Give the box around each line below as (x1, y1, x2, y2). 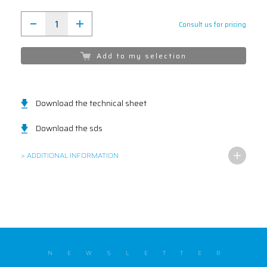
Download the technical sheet (36, 97, 147, 110)
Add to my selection (91, 50, 187, 61)
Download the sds (36, 122, 103, 135)
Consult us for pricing (179, 20, 246, 30)
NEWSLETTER (32, 249, 235, 257)
